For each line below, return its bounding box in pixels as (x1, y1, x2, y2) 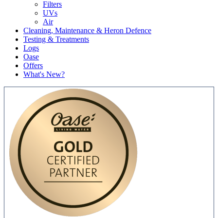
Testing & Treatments (23, 35, 89, 44)
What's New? (23, 70, 65, 79)
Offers (23, 61, 43, 70)
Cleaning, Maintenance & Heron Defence (23, 26, 151, 35)
